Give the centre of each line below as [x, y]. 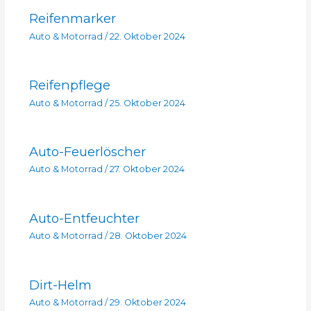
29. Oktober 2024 [148, 302]
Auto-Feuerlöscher [87, 151]
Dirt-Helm [60, 285]
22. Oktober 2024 [147, 36]
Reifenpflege [69, 85]
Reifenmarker [72, 19]
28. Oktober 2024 [148, 236]
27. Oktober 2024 [147, 169]
